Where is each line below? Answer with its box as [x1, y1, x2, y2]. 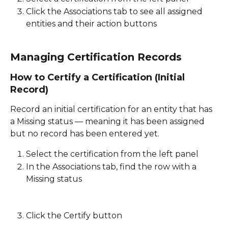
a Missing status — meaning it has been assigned [10, 117, 207, 127]
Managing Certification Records [10, 51, 182, 64]
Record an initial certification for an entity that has [10, 104, 214, 115]
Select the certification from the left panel [26, 149, 201, 159]
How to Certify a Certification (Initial [10, 72, 187, 83]
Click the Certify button [26, 211, 122, 221]
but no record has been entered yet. [10, 129, 161, 139]
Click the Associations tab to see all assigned [26, 6, 205, 16]
